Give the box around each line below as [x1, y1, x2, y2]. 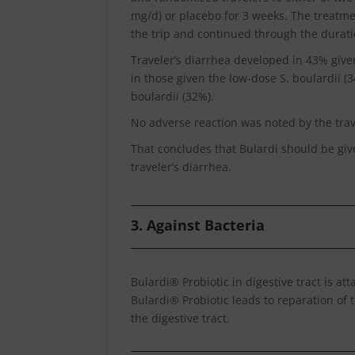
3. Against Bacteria [131, 215, 265, 235]
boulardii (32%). [131, 88, 215, 104]
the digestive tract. [131, 310, 231, 326]
